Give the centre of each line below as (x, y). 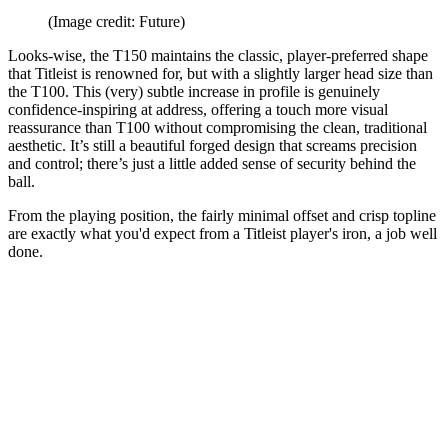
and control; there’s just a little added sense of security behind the (212, 163)
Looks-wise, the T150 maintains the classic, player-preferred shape (218, 55)
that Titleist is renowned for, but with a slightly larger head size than (220, 73)
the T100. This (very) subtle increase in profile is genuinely (194, 91)
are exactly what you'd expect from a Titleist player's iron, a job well (222, 233)
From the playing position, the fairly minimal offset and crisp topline (222, 215)
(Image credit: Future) (116, 21)
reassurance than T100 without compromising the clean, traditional (217, 127)
